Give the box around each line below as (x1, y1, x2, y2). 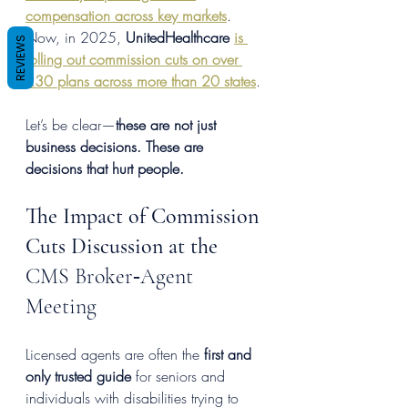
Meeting (25, 293, 97, 321)
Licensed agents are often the (25, 344, 204, 365)
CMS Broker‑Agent (25, 263, 199, 291)
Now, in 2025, (25, 27, 126, 48)
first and (204, 344, 256, 365)
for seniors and (131, 366, 229, 387)
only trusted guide (25, 366, 131, 387)
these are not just (116, 115, 220, 136)
